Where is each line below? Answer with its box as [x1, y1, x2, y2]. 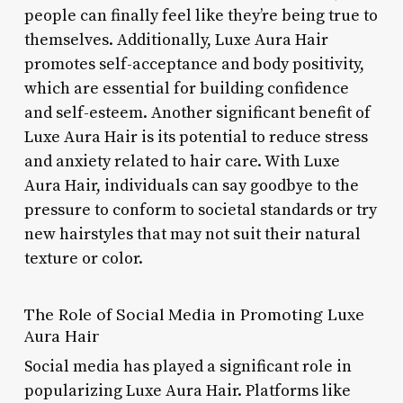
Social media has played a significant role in [23, 355, 352, 377]
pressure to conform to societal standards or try [23, 199, 377, 220]
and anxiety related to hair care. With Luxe [23, 150, 340, 172]
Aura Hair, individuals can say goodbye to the [23, 175, 359, 196]
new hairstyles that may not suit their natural [23, 223, 361, 245]
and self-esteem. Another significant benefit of [23, 102, 371, 123]
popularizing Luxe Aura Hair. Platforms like [23, 380, 351, 401]
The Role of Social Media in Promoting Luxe [23, 303, 364, 325]
